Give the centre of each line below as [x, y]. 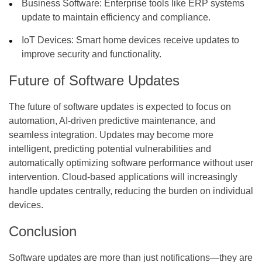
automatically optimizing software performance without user [131, 163]
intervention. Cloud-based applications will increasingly [123, 177]
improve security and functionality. [92, 54]
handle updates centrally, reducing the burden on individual [131, 191]
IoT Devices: [48, 40]
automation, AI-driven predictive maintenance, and [112, 120]
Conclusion [43, 231]
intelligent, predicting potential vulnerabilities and [110, 149]
